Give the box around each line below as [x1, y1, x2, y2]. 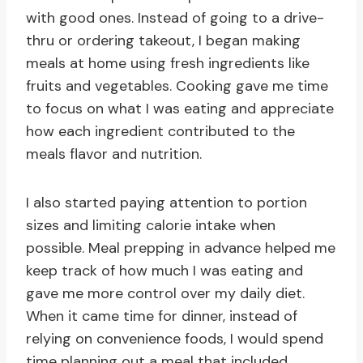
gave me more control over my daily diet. [26, 284, 305, 304]
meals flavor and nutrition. [26, 144, 202, 164]
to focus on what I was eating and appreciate [26, 99, 334, 119]
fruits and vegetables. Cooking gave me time [26, 76, 328, 96]
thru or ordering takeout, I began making [26, 31, 301, 51]
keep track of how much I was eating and [26, 261, 303, 281]
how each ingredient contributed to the [26, 122, 295, 142]
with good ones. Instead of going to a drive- [26, 8, 324, 28]
